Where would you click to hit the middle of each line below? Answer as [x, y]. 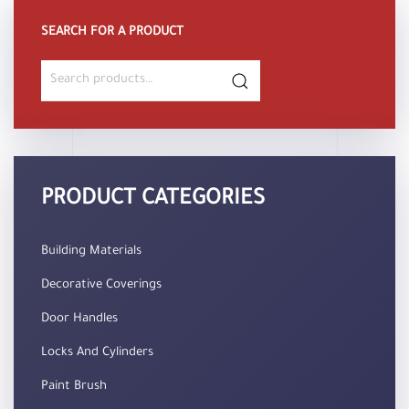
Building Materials [91, 252]
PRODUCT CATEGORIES [153, 200]
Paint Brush [74, 387]
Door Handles [79, 319]
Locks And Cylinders [97, 353]
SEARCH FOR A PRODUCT [112, 32]
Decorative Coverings [101, 285]
